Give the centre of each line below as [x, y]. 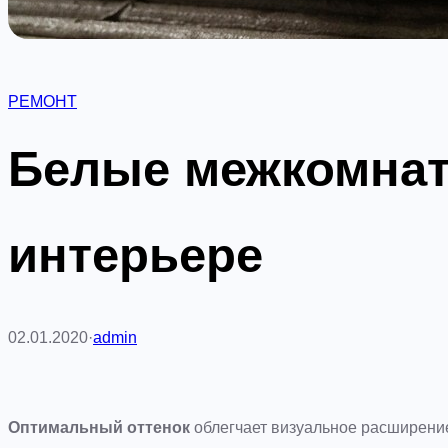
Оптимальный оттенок [99, 428]
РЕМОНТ [42, 102]
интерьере [135, 255]
